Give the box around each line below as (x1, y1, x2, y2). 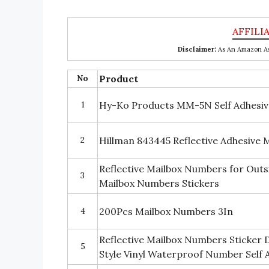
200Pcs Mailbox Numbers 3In (99, 205, 233, 217)
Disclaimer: (177, 44, 216, 53)
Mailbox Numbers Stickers (99, 177, 219, 189)
